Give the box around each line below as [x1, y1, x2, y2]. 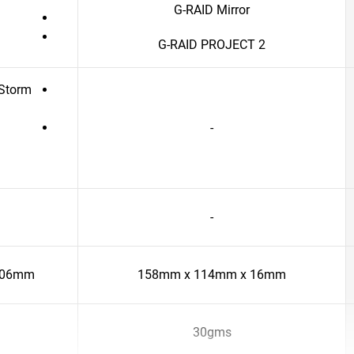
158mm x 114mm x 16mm [137, 267, 286, 282]
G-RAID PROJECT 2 [158, 37, 265, 52]
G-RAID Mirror [174, 2, 250, 17]
